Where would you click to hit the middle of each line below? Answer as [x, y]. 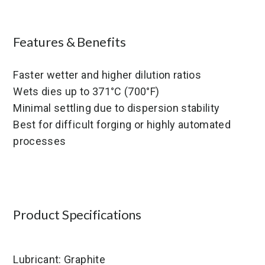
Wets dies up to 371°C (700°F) [86, 92]
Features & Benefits [70, 42]
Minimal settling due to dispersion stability [117, 108]
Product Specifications [77, 215]
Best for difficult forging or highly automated [122, 125]
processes [40, 141]
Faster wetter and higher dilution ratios [107, 75]
